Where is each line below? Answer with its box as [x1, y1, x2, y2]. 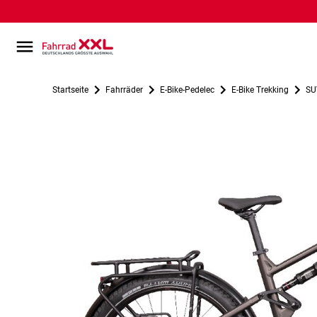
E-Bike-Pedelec [159, 85, 214, 95]
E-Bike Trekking [231, 85, 289, 95]
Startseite [52, 85, 88, 95]
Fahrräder [105, 85, 143, 95]
